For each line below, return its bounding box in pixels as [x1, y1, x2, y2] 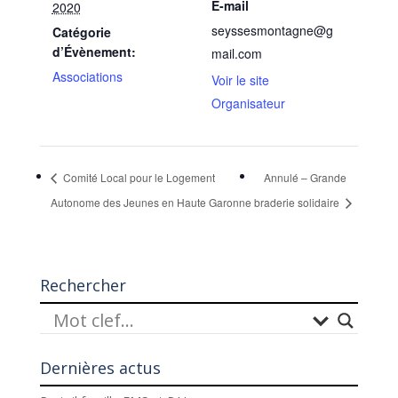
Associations [52, 68, 123, 85]
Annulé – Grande [264, 169, 347, 185]
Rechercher [39, 274, 126, 296]
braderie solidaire [254, 194, 343, 210]
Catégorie [52, 23, 111, 41]
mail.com [211, 44, 262, 62]
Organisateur [211, 94, 285, 112]
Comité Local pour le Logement [60, 169, 215, 185]
